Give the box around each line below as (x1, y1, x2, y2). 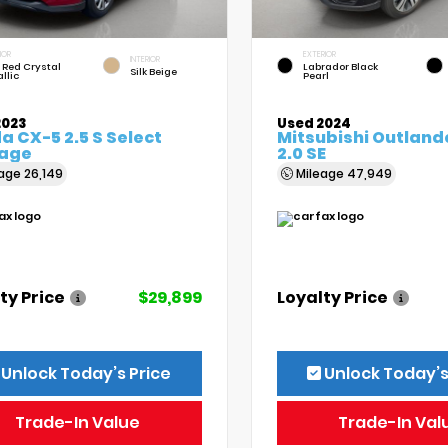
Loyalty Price (276, 286, 388, 310)
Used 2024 (276, 114, 351, 134)
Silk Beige (129, 65, 177, 79)
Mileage (292, 165, 347, 183)
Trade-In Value (15, 411, 141, 435)
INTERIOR (129, 54, 160, 66)
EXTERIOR (302, 49, 336, 61)
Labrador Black (302, 60, 378, 74)
